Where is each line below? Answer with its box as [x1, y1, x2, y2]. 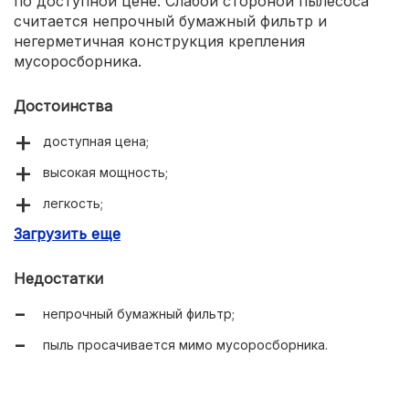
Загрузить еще [14, 224, 121, 243]
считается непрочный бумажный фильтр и [14, 11, 327, 30]
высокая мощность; [43, 163, 168, 180]
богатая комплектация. [43, 225, 191, 242]
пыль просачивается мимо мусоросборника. [43, 336, 328, 352]
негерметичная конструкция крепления [14, 31, 305, 50]
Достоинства [14, 96, 112, 115]
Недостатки [14, 268, 103, 288]
